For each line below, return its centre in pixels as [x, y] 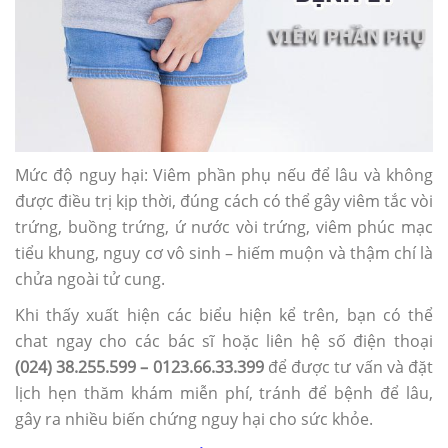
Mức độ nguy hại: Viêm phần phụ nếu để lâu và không [224, 174]
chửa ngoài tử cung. [90, 278]
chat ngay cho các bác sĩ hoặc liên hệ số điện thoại [224, 340]
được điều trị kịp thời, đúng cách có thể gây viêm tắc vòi [224, 200]
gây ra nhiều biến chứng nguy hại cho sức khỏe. [194, 418]
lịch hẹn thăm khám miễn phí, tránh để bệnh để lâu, [224, 392]
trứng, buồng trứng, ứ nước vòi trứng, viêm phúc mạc [224, 226]
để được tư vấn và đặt [348, 366]
